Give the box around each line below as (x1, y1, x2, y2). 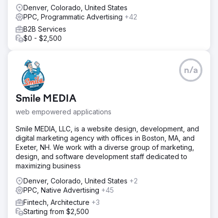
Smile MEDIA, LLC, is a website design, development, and (16, 124, 199, 133)
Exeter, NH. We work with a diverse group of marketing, (16, 143, 194, 151)
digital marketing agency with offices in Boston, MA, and (16, 133, 195, 142)
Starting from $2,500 (23, 207, 89, 216)
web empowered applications (16, 107, 111, 116)
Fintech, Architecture (23, 198, 91, 206)
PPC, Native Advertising (23, 185, 101, 194)
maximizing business (16, 161, 81, 170)
